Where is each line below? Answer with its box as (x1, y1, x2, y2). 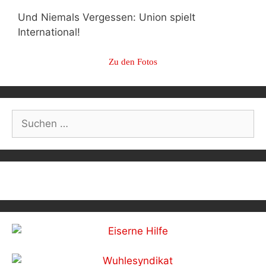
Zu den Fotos (109, 56, 157, 66)
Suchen (11, 110, 47, 122)
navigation (17, 83, 66, 96)
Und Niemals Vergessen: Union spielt (18, 11, 195, 24)
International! (18, 26, 80, 39)
